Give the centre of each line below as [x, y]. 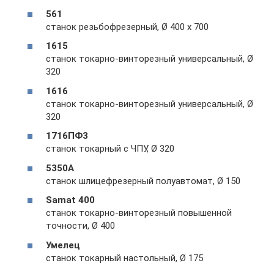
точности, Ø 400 [80, 226]
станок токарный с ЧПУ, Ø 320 [110, 149]
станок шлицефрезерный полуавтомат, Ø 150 [143, 181]
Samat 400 [70, 200]
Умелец [63, 245]
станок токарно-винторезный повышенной [139, 213]
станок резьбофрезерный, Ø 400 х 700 [127, 27]
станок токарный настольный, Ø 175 [124, 258]
